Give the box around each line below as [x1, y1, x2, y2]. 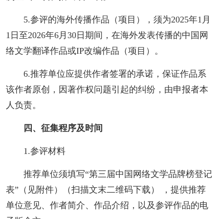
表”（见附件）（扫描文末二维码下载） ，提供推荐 [5, 184, 206, 195]
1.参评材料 [23, 146, 66, 156]
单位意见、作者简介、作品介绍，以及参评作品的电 [5, 200, 208, 210]
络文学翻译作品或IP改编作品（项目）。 [5, 45, 163, 56]
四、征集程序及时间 [23, 123, 103, 133]
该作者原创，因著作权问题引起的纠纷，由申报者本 [5, 84, 208, 94]
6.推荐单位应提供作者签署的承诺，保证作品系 [23, 68, 206, 79]
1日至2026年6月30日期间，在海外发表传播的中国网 [5, 30, 208, 40]
